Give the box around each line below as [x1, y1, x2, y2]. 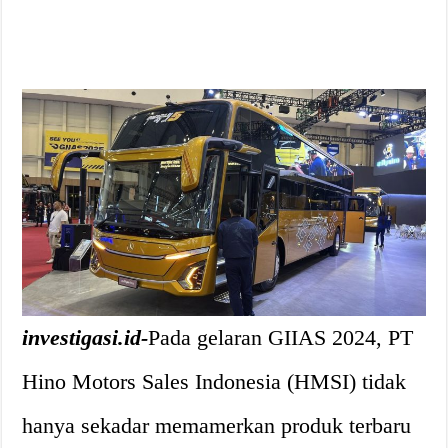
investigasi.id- [22, 324, 149, 350]
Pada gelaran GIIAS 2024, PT [148, 324, 414, 350]
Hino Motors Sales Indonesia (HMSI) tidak [22, 368, 407, 394]
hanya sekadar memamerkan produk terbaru [22, 412, 412, 438]
